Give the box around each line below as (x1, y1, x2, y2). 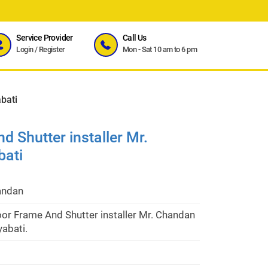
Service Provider (16, 33, 73, 43)
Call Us (122, 33, 147, 43)
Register (39, 45, 65, 54)
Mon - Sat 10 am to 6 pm (122, 45, 197, 54)
